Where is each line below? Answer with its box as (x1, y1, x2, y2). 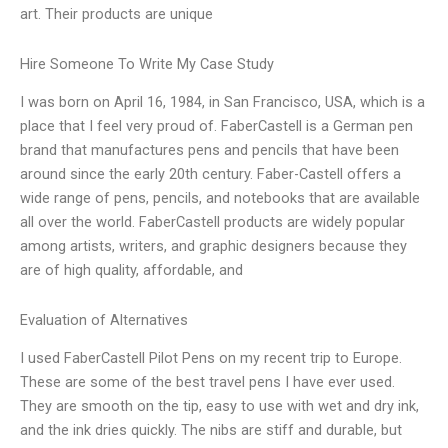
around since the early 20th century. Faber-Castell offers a (20, 165, 401, 184)
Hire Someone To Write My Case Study (20, 54, 274, 73)
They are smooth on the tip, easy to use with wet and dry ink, (20, 397, 419, 416)
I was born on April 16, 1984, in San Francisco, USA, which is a (20, 93, 425, 112)
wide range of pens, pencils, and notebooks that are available (20, 189, 420, 208)
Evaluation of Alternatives (20, 310, 188, 329)
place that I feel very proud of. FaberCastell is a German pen (20, 117, 413, 136)
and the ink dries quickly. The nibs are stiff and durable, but (20, 421, 402, 440)
